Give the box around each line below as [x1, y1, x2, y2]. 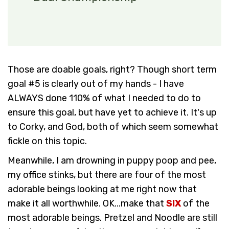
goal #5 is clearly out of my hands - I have [8, 78, 184, 89]
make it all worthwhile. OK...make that [8, 197, 166, 209]
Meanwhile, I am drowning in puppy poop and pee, [8, 154, 216, 166]
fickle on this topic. [8, 135, 87, 147]
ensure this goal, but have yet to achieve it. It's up [8, 106, 217, 118]
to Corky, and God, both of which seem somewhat [8, 121, 218, 132]
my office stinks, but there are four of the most [8, 169, 206, 180]
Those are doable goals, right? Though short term [8, 63, 217, 75]
